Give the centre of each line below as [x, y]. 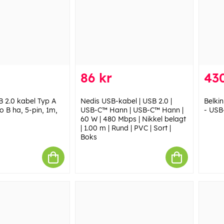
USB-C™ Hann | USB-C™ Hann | [132, 110]
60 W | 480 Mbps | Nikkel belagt [133, 119]
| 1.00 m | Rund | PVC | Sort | [125, 128]
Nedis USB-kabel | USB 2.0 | [126, 101]
